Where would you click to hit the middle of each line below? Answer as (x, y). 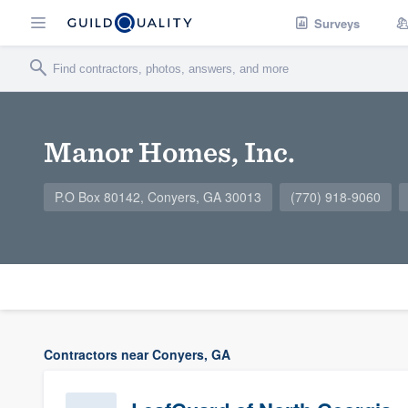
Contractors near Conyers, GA (137, 354)
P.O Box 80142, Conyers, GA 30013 (158, 197)
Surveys (337, 23)
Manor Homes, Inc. (169, 152)
